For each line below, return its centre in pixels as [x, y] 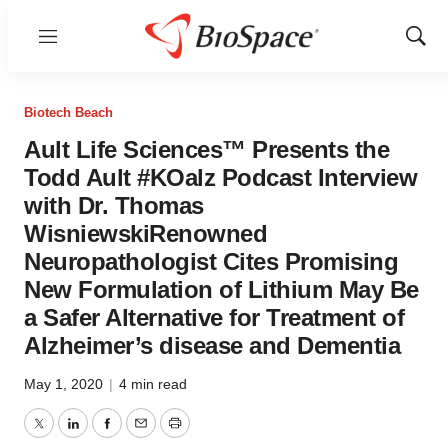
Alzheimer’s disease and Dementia [212, 345]
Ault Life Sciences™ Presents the [206, 149]
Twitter [61, 435]
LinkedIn [102, 435]
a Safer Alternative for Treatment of [214, 317]
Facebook [141, 435]
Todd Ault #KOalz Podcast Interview [220, 177]
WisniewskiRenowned [145, 233]
